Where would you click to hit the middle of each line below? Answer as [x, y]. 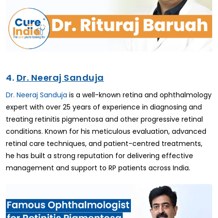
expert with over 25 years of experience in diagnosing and [104, 107]
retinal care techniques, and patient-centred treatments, [104, 144]
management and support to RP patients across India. [98, 168]
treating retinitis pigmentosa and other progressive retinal [104, 119]
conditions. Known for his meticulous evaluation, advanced [106, 132]
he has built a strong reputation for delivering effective [100, 156]
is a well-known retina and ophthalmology [139, 95]
